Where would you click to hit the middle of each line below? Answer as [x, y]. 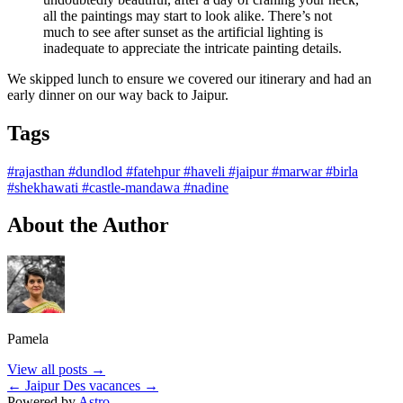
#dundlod [97, 171]
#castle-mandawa [133, 187]
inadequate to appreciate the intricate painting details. [193, 48]
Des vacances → [111, 386]
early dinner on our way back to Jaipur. [118, 94]
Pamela [28, 339]
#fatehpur [155, 171]
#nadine [206, 187]
